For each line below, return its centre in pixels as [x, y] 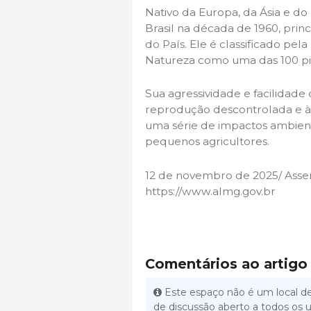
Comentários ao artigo [226, 263]
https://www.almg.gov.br [210, 191]
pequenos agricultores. [207, 142]
